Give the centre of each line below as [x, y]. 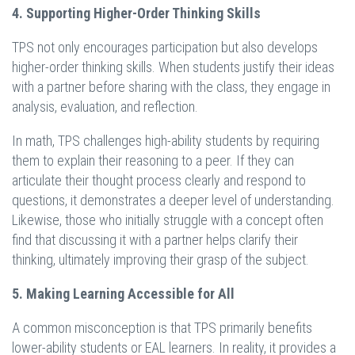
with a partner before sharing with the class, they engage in [171, 87]
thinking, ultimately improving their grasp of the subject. [160, 260]
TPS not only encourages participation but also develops [165, 48]
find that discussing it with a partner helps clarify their [155, 240]
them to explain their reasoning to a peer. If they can [153, 161]
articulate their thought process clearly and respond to [159, 181]
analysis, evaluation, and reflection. [105, 107]
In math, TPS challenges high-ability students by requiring [166, 141]
